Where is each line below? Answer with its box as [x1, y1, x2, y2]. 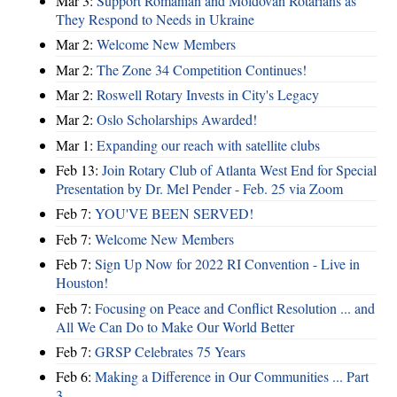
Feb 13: [56, 160, 102, 180]
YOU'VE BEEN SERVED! [95, 204, 253, 223]
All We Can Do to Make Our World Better [56, 316, 294, 336]
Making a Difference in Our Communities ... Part [95, 367, 369, 386]
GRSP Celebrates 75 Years [95, 341, 245, 361]
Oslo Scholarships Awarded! [97, 110, 257, 129]
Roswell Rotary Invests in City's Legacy [97, 84, 319, 104]
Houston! [56, 273, 108, 292]
